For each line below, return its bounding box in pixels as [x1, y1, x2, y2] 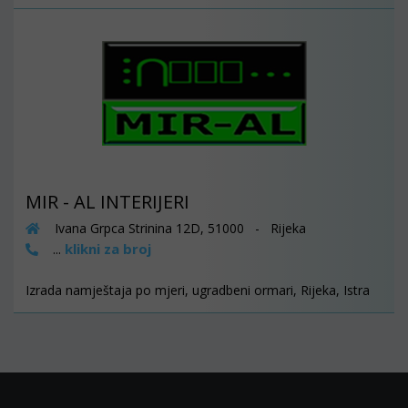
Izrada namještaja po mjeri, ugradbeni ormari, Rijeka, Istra [25, 281, 370, 300]
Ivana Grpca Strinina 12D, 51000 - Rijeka [51, 219, 306, 238]
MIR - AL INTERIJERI [25, 189, 189, 215]
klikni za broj [65, 240, 151, 259]
